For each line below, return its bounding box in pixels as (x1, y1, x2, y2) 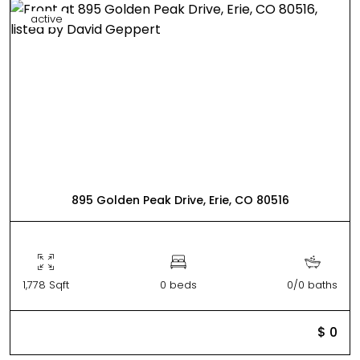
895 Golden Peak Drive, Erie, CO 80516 (71, 192, 289, 208)
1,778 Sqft (22, 277, 69, 292)
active (31, 11, 63, 27)
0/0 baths (287, 277, 337, 292)
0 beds (159, 277, 197, 292)
